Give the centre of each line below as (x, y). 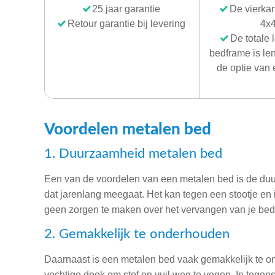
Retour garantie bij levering (126, 23)
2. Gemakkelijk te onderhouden (137, 234)
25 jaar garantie (126, 9)
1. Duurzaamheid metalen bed (133, 153)
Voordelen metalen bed (128, 129)
